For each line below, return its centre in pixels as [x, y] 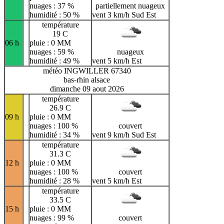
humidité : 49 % [54, 60]
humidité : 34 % [54, 134]
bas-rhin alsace [87, 79]
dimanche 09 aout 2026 [87, 88]
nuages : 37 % [52, 5]
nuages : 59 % [52, 51]
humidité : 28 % [54, 180]
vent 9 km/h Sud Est [124, 134]
